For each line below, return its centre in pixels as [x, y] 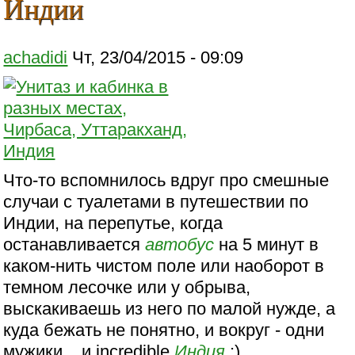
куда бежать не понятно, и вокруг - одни [164, 330]
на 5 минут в [267, 244]
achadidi [36, 57]
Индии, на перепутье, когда [113, 223]
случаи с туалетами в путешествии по [156, 201]
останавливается [74, 244]
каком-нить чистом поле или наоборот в [164, 265]
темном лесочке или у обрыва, [127, 287]
